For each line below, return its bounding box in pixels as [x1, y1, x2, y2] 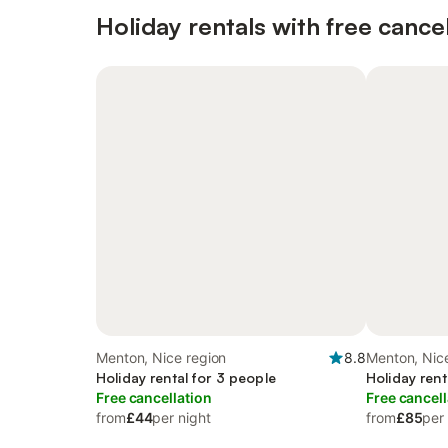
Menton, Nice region [96, 349, 227, 366]
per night [152, 409, 211, 426]
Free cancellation [96, 389, 212, 406]
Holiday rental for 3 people [96, 369, 276, 386]
